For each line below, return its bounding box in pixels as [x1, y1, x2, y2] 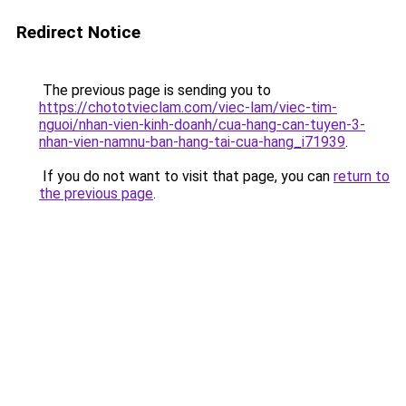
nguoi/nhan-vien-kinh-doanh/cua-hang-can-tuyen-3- [39, 116, 365, 133]
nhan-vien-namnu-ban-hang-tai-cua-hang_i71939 [39, 133, 345, 150]
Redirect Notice [16, 22, 140, 43]
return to [333, 168, 390, 185]
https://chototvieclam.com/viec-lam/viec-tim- [39, 99, 337, 116]
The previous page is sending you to [39, 82, 271, 99]
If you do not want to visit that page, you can [39, 168, 333, 185]
